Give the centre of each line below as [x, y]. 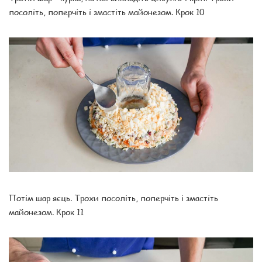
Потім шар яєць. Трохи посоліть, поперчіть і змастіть [113, 197]
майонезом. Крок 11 [46, 211]
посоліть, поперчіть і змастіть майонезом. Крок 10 [107, 11]
